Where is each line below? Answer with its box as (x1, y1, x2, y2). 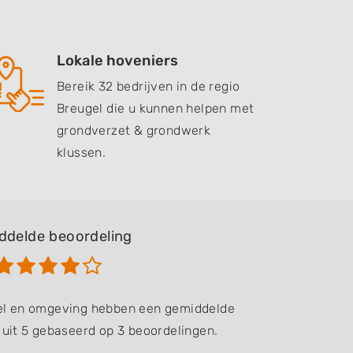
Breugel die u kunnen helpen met (57, 101, 255, 116)
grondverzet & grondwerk (57, 123, 211, 138)
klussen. (57, 145, 106, 160)
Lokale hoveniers (57, 52, 178, 69)
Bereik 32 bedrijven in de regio (57, 79, 240, 94)
